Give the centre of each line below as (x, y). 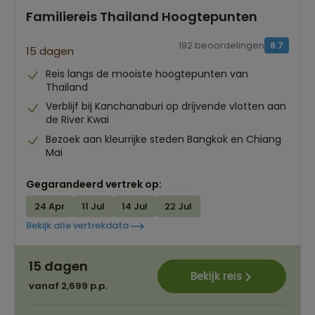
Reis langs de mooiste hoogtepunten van (147, 73)
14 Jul (135, 206)
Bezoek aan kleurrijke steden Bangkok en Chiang (163, 139)
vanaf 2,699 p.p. (68, 285)
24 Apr (50, 206)
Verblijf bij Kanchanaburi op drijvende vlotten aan (166, 107)
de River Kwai (77, 120)
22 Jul (178, 206)
